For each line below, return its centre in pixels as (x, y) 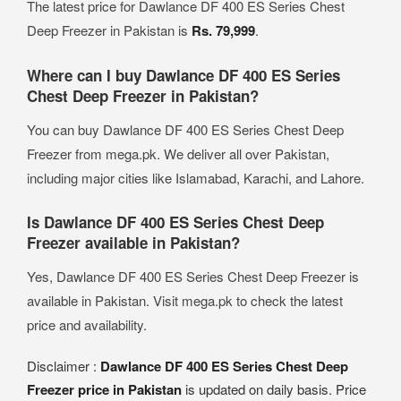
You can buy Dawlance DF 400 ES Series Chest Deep (185, 130)
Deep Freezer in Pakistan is (109, 30)
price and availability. (87, 325)
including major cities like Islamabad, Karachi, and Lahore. (196, 178)
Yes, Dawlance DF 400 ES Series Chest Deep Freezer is (193, 277)
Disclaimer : (64, 366)
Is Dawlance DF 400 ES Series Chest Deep (175, 222)
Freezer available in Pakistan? (133, 243)
